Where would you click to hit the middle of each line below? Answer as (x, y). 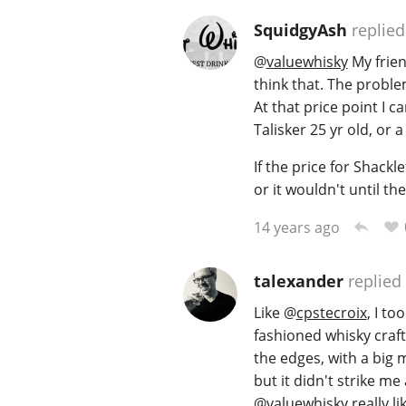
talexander (298, 281)
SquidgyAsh (300, 29)
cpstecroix (331, 312)
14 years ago (296, 227)
